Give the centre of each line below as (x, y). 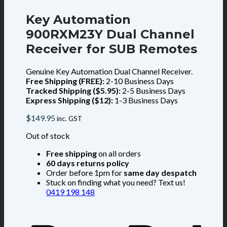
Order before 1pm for (85, 173)
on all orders (119, 154)
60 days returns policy (88, 163)
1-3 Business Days (146, 100)
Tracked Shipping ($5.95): (73, 91)
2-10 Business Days (139, 81)
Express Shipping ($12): (70, 100)
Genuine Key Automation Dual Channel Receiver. (109, 71)
